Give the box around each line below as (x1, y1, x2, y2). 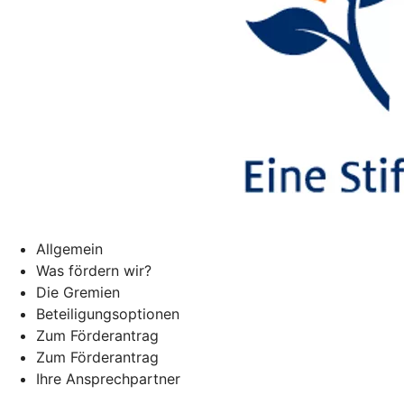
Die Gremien (36, 283, 120, 301)
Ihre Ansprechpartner (36, 370, 180, 388)
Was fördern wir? (36, 262, 151, 280)
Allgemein (36, 240, 103, 258)
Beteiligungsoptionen (36, 305, 179, 323)
